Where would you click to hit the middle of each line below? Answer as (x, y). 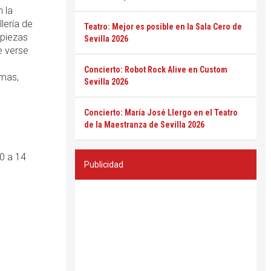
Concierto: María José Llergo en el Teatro (161, 113)
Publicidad (104, 165)
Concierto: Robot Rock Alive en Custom (156, 70)
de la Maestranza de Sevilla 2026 (144, 125)
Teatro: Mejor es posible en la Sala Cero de (163, 27)
